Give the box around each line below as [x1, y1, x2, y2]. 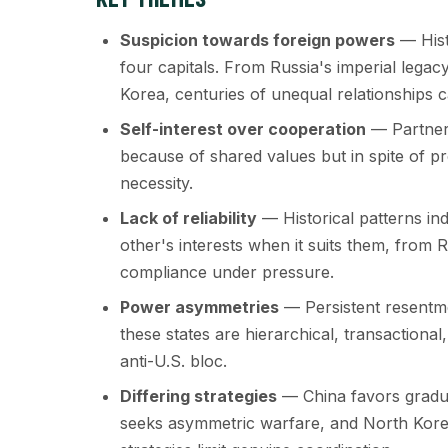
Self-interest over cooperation [120, 119, 366, 139]
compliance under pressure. [120, 262, 334, 282]
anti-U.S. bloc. [120, 351, 227, 371]
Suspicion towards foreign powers [120, 30, 395, 50]
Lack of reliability [120, 208, 257, 228]
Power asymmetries [120, 297, 279, 317]
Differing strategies [120, 386, 277, 406]
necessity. [120, 173, 193, 193]
